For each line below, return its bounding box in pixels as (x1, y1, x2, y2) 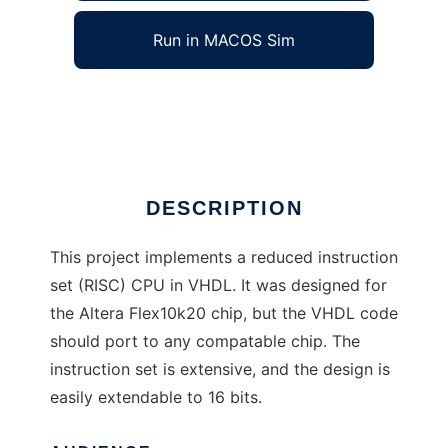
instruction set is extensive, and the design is (50, 359, 390, 380)
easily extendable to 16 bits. (50, 387, 262, 408)
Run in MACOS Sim (153, 30, 295, 51)
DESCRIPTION (145, 197, 303, 220)
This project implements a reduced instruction (50, 247, 398, 268)
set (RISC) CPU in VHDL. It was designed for (50, 275, 387, 296)
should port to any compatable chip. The (50, 331, 360, 352)
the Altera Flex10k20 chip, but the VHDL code (50, 303, 398, 324)
